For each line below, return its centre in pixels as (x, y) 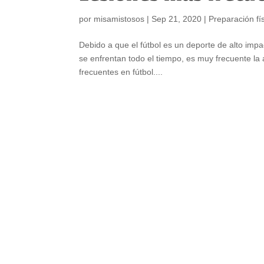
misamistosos (119, 19)
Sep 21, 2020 (177, 19)
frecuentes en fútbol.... (121, 72)
